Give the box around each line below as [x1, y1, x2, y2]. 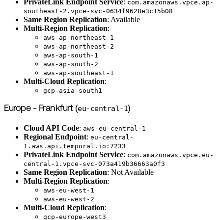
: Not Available [107, 167, 154, 176]
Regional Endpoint [24, 132, 86, 141]
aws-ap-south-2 [43, 60, 98, 68]
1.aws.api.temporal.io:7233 [24, 142, 126, 150]
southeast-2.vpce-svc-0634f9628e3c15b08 [24, 7, 173, 15]
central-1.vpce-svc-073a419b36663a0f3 [24, 160, 165, 167]
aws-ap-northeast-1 [43, 33, 114, 41]
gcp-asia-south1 [43, 86, 102, 94]
